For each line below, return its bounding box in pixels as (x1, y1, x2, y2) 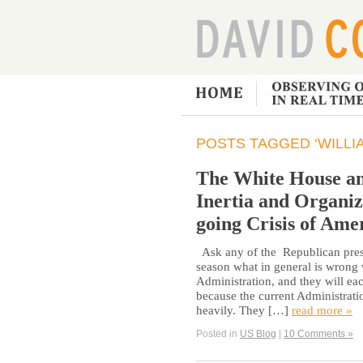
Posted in (196, 327, 240, 340)
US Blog (240, 327, 276, 340)
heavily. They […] (196, 302, 292, 317)
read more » (292, 302, 352, 317)
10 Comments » (284, 327, 353, 340)
